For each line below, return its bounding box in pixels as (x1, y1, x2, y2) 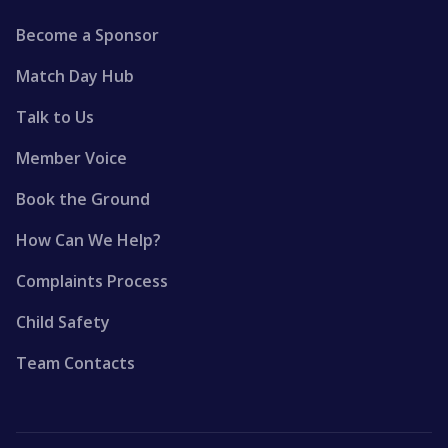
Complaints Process (16, 270, 168, 292)
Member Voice (16, 147, 127, 169)
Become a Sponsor (16, 24, 159, 46)
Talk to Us (16, 106, 94, 128)
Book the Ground (16, 188, 150, 210)
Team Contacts (16, 352, 135, 374)
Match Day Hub (16, 65, 134, 87)
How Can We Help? (16, 229, 161, 251)
